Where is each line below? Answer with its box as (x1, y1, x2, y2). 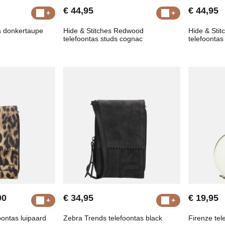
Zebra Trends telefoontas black (63, 214, 163, 222)
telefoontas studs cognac (63, 35, 143, 43)
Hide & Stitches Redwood (63, 27, 144, 35)
